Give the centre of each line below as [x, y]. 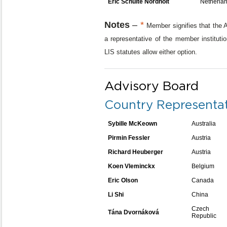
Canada [203, 180]
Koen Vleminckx [131, 166]
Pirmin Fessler [129, 138]
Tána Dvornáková [134, 212]
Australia [204, 124]
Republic [204, 216]
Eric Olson [123, 180]
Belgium [203, 166]
